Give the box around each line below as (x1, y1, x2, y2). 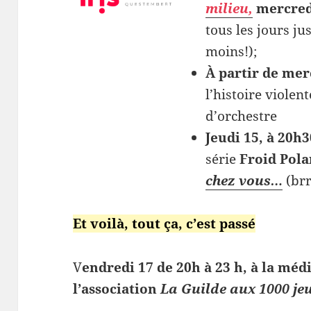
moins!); (205, 42, 257, 61)
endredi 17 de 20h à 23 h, (82, 258, 251, 276)
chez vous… (205, 171, 283, 190)
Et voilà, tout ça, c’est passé (73, 214, 256, 233)
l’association (73, 279, 161, 298)
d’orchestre (205, 107, 277, 126)
